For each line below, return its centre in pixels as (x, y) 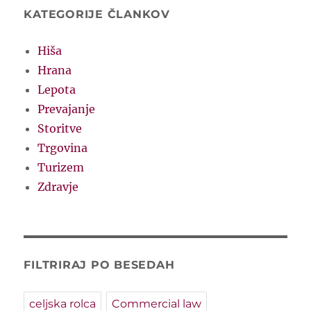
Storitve (60, 129)
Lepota (57, 90)
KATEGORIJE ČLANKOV (97, 15)
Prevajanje (67, 109)
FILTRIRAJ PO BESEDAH (99, 265)
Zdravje (58, 187)
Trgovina (63, 148)
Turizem (61, 168)
